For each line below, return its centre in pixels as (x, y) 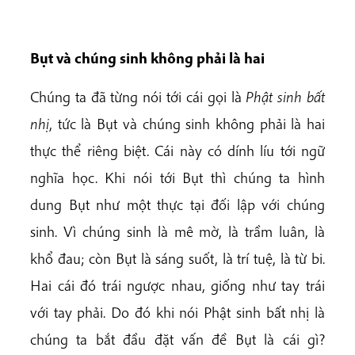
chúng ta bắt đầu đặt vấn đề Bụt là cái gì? (177, 339)
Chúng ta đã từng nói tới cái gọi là (138, 96)
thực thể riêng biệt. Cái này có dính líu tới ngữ (177, 150)
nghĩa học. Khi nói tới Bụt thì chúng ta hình (177, 177)
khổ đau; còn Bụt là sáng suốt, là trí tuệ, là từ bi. (177, 258)
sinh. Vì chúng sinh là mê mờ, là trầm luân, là (177, 231)
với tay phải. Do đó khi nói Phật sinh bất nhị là (177, 312)
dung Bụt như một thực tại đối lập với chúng (177, 204)
